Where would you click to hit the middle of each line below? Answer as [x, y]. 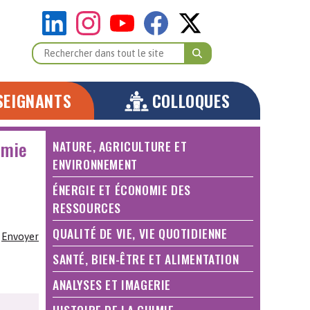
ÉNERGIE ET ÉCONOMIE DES [122, 190]
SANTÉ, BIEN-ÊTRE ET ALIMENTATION [146, 259]
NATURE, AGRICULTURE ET [120, 146]
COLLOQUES [191, 100]
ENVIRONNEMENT [95, 164]
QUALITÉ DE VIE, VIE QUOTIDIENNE [140, 233]
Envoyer [20, 236]
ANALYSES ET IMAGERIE [112, 284]
